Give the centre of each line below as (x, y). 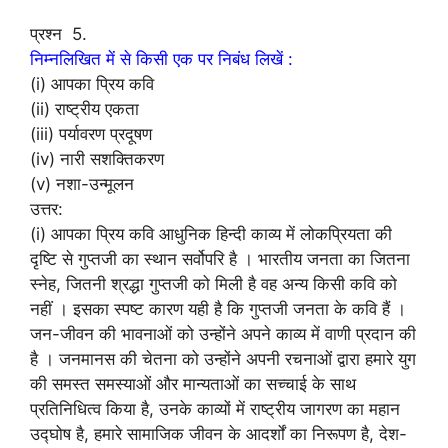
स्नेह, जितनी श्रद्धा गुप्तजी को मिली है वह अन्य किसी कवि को (213, 284)
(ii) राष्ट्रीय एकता (84, 109)
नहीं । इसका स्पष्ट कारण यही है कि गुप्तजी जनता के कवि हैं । (218, 309)
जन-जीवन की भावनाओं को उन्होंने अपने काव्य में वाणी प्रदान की (223, 334)
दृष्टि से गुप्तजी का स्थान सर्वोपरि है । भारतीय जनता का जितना (220, 259)
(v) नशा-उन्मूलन (82, 184)
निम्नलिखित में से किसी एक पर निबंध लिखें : (161, 59)
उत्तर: (46, 209)
